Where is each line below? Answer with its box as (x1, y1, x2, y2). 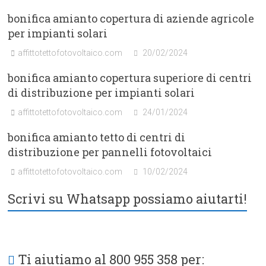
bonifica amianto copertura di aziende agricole (8, 11, 255, 26)
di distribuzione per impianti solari (8, 85, 195, 100)
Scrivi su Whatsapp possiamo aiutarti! (8, 190, 248, 208)
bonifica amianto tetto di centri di (8, 130, 186, 145)
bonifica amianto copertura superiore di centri (8, 71, 252, 85)
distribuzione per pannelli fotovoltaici (8, 145, 213, 160)
